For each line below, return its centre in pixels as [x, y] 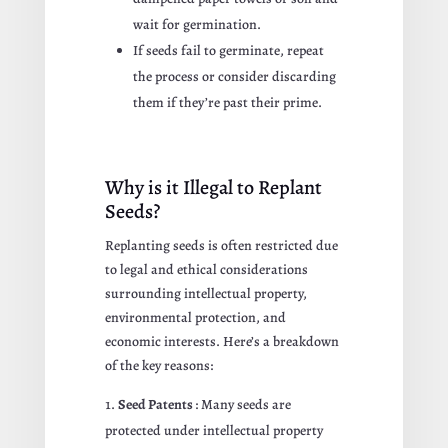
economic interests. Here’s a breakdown [221, 341]
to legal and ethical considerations [206, 269]
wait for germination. [196, 24]
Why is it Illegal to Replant [213, 187]
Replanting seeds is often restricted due [221, 245]
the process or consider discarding [234, 76]
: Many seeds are [242, 404]
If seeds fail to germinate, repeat [228, 50]
